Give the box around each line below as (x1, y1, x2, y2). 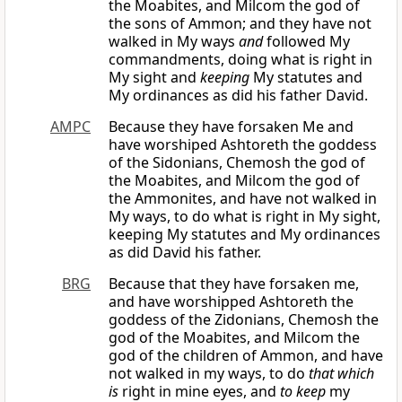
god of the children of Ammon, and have (109, 345, 383, 366)
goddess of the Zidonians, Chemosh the (109, 310, 379, 330)
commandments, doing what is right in (109, 49, 372, 70)
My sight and (109, 67, 200, 88)
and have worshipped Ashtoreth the (109, 292, 354, 312)
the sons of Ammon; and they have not (109, 13, 371, 34)
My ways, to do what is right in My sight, (109, 206, 380, 227)
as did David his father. (109, 242, 261, 263)
